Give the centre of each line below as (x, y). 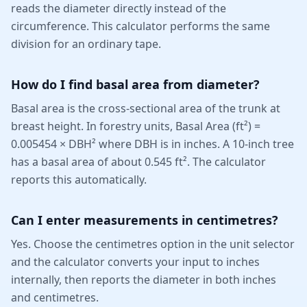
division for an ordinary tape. (86, 44)
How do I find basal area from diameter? (135, 84)
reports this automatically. (79, 180)
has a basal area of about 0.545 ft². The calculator (138, 162)
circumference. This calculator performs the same (140, 26)
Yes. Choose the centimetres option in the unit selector (153, 244)
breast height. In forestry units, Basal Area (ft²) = (136, 126)
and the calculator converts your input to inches (135, 262)
